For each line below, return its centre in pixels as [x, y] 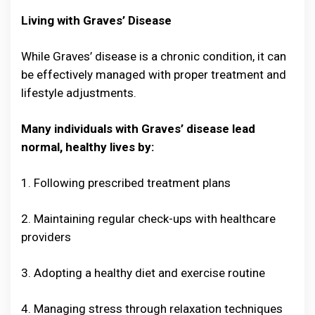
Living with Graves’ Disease [96, 21]
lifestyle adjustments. [80, 93]
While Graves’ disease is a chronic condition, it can [154, 57]
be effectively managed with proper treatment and [154, 75]
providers [46, 237]
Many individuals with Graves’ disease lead [138, 129]
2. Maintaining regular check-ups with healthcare [148, 219]
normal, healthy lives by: [88, 147]
